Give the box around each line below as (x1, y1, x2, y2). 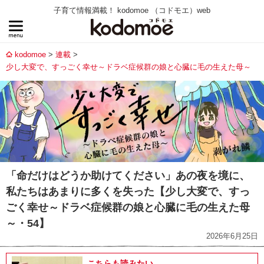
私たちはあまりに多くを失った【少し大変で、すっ (6, 186, 250, 198)
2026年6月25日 (206, 232, 258, 241)
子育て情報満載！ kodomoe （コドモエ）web (54, 6, 210, 15)
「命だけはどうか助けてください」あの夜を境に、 (6, 170, 250, 182)
